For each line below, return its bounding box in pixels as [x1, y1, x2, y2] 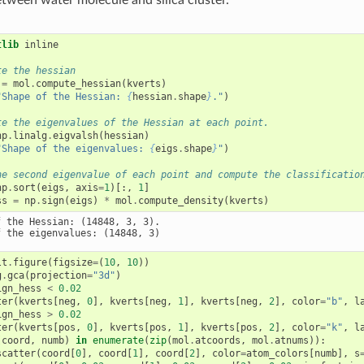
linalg [13, 129, 48, 141]
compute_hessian [36, 77, 122, 89]
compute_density [138, 194, 224, 206]
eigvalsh [53, 129, 99, 141]
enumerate [93, 334, 145, 346]
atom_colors [246, 347, 310, 359]
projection [30, 269, 88, 281]
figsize [53, 256, 93, 268]
